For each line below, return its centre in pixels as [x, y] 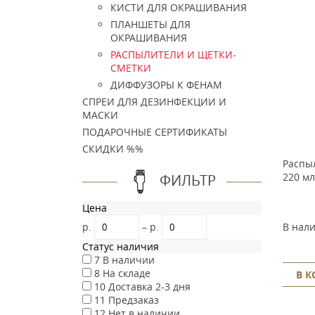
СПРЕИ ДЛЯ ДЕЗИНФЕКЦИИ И [154, 102]
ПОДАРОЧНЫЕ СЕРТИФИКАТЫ [155, 132]
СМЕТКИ [131, 68]
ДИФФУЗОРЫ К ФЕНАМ [166, 85]
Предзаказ [134, 300]
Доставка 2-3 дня [149, 287]
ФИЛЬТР [188, 180]
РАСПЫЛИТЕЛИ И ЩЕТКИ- [173, 54]
